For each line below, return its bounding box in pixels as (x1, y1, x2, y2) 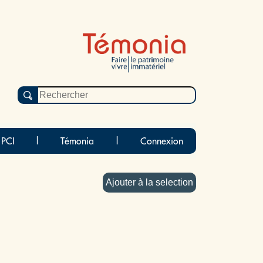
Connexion (140, 135, 184, 147)
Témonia (60, 135, 95, 147)
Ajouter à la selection (138, 177, 193, 187)
